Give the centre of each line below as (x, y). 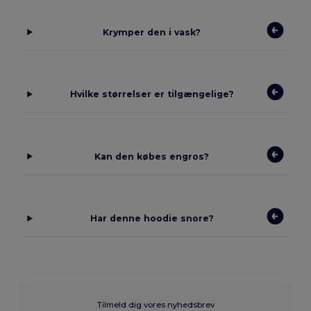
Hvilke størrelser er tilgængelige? (152, 94)
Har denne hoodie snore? (152, 219)
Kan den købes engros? (152, 156)
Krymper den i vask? (152, 32)
